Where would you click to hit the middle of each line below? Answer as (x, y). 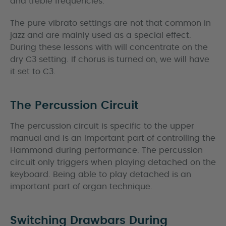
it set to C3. (33, 72)
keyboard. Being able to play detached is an (101, 175)
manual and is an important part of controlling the (113, 138)
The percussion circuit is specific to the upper (102, 126)
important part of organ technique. (81, 187)
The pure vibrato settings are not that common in (110, 23)
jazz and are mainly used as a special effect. (101, 35)
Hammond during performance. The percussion (106, 150)
